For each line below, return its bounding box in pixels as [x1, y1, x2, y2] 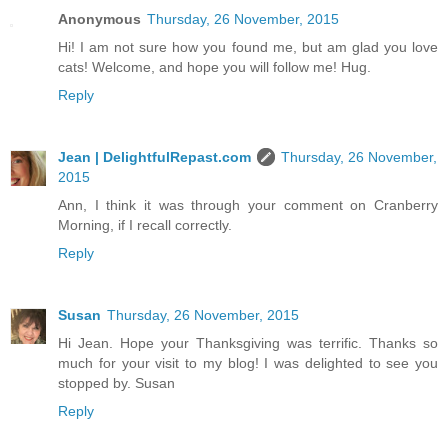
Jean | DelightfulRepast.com [58, 149, 251, 166]
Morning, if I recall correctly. [58, 217, 232, 234]
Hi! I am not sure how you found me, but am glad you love [58, 39, 438, 56]
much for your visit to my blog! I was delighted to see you [58, 355, 438, 372]
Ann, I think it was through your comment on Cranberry [58, 197, 438, 214]
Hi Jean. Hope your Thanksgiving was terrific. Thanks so [58, 335, 438, 352]
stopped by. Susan [58, 375, 175, 392]
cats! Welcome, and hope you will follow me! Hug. [58, 59, 371, 76]
